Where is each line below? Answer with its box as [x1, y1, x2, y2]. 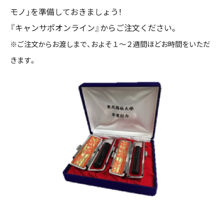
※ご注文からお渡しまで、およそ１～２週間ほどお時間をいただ [10, 40, 210, 49]
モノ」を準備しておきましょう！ [10, 7, 122, 17]
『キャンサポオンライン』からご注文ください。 [10, 23, 178, 33]
